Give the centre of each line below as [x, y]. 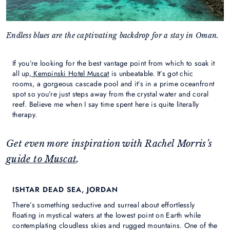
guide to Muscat [42, 159]
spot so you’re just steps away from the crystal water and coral [111, 94]
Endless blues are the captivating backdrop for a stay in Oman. [113, 35]
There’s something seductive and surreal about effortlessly [104, 205]
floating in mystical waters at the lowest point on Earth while [107, 215]
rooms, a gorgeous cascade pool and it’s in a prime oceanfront [113, 83]
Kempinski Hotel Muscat [70, 73]
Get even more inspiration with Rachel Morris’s [109, 143]
